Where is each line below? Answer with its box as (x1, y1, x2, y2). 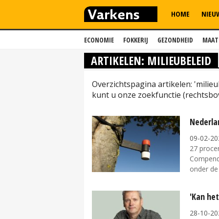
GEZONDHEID (157, 35, 193, 44)
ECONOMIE (84, 35, 114, 44)
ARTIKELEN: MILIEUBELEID (91, 52, 211, 68)
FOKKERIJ (123, 35, 148, 44)
